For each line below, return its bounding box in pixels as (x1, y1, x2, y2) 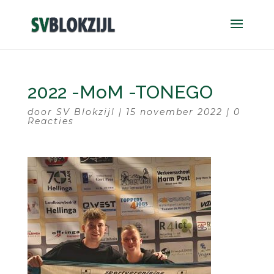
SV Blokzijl (56, 106, 115, 117)
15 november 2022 (125, 106, 223, 117)
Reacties (27, 116, 74, 127)
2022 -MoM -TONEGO (27, 81, 213, 103)
